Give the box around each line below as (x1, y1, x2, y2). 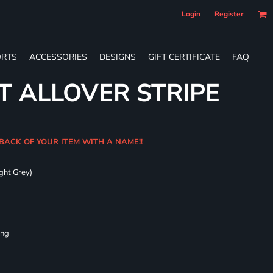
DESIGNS (99, 51, 136, 63)
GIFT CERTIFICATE (148, 51, 220, 63)
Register (214, 9, 244, 19)
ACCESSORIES (29, 51, 87, 63)
